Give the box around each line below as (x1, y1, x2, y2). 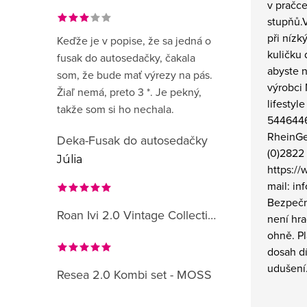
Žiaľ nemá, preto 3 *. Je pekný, (57, 84, 201, 99)
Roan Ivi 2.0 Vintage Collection (208, 206, 216, 223)
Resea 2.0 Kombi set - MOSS (57, 266, 212, 283)
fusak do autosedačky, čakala (57, 50, 195, 65)
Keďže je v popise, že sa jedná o (57, 33, 211, 48)
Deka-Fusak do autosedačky (57, 132, 208, 149)
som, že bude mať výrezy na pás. (57, 67, 212, 82)
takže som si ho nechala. (57, 101, 174, 116)
